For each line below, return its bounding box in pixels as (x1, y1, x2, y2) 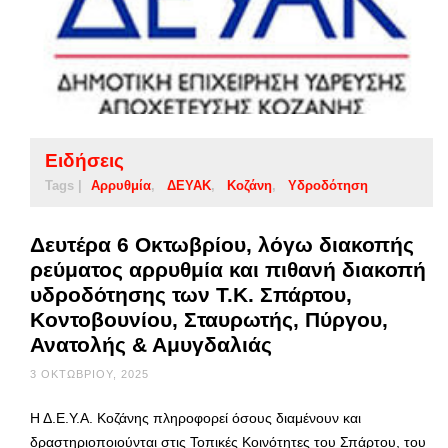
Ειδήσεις (45, 149, 124, 171)
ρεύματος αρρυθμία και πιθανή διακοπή (30, 257, 426, 281)
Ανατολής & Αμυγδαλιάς (30, 332, 272, 356)
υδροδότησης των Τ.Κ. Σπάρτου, (30, 282, 352, 306)
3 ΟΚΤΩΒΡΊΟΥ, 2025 (30, 367, 149, 380)
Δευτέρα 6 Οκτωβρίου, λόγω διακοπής (30, 232, 414, 256)
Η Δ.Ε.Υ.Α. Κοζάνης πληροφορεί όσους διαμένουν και (30, 409, 361, 426)
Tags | (45, 177, 82, 193)
